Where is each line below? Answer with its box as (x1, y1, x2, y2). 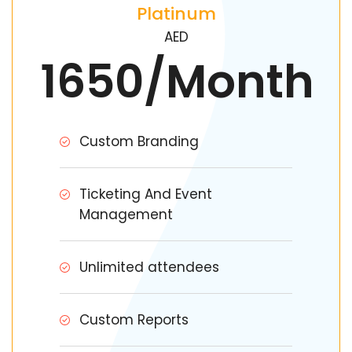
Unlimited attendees (79, 258, 219, 277)
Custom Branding (79, 132, 199, 151)
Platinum (136, 2, 216, 26)
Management (79, 205, 173, 224)
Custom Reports (79, 310, 189, 329)
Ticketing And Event (79, 185, 212, 203)
